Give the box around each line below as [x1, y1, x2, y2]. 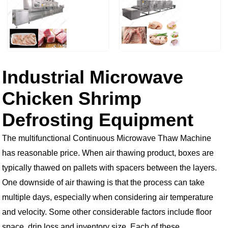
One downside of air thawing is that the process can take [2, 178, 205, 187]
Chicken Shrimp [2, 88, 141, 109]
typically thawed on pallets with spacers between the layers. [2, 163, 217, 172]
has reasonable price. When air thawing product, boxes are [2, 149, 214, 157]
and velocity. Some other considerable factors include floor [2, 208, 212, 216]
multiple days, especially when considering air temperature [2, 193, 213, 202]
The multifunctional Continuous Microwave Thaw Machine [2, 134, 211, 142]
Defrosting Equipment [2, 109, 193, 130]
